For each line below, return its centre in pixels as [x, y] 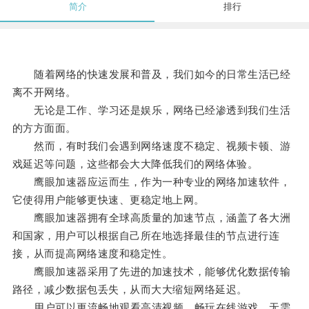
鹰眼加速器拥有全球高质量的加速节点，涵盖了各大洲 [151, 218]
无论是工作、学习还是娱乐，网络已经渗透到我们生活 [151, 110]
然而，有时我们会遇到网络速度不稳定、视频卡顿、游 [151, 146]
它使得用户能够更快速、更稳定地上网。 [108, 200]
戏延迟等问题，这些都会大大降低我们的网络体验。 [135, 164]
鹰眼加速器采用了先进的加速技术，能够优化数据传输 [151, 272]
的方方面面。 [44, 128]
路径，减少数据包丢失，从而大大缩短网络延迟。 [130, 290]
